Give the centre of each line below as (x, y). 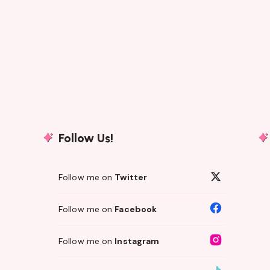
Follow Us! (86, 138)
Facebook (136, 209)
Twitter (131, 177)
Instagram (137, 241)
